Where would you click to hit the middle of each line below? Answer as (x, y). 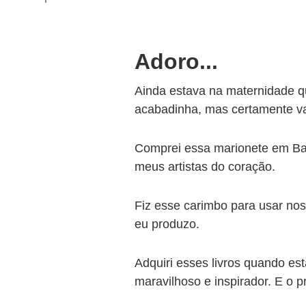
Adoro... (176, 61)
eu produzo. (167, 224)
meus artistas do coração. (205, 167)
